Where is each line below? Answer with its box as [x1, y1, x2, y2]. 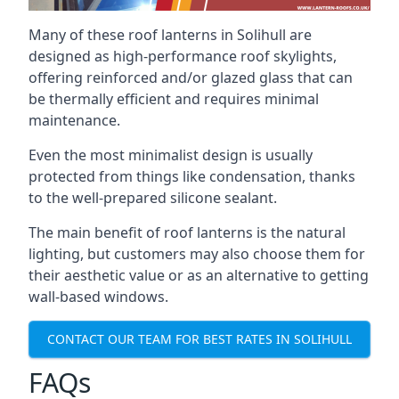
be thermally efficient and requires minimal [28, 88, 319, 109]
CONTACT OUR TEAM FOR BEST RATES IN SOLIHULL [47, 330, 352, 348]
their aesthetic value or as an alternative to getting [28, 265, 369, 285]
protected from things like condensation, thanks [28, 166, 355, 186]
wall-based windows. [28, 286, 168, 306]
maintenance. [28, 110, 120, 130]
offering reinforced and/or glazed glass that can [28, 67, 353, 87]
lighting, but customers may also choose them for [28, 243, 365, 264]
